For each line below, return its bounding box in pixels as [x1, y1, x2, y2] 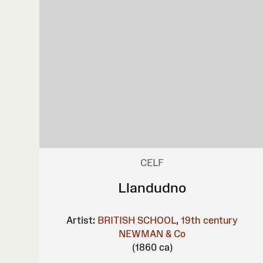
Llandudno [118, 179, 187, 195]
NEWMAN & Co [119, 228, 186, 239]
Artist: [66, 214, 96, 225]
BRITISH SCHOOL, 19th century [97, 214, 238, 225]
